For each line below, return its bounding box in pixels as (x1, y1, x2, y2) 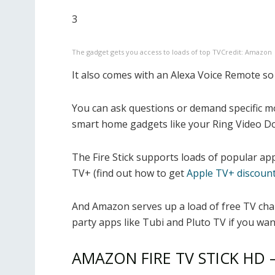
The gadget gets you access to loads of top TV (72, 47, 221, 57)
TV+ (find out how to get (72, 166, 187, 180)
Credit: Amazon (221, 47, 272, 57)
